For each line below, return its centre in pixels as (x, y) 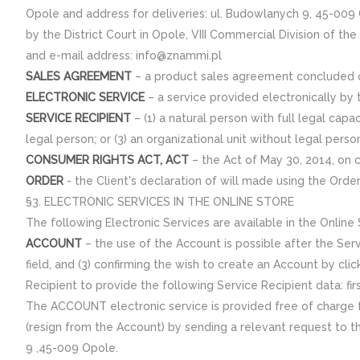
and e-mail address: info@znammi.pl (124, 55)
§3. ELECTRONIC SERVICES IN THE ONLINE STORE (160, 202)
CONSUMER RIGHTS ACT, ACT (107, 160)
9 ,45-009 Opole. (72, 348)
